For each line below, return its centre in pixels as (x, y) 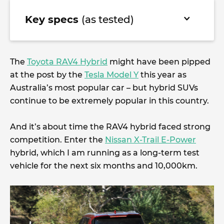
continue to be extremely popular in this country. (109, 101)
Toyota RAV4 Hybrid (67, 62)
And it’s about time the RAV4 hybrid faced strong (110, 127)
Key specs (53, 19)
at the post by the (47, 75)
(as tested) (108, 19)
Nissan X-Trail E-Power (150, 140)
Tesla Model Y (111, 75)
